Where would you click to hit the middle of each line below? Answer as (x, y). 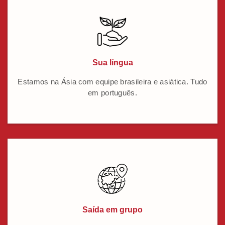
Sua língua (113, 63)
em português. (113, 93)
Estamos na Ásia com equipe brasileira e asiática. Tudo (113, 82)
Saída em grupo (113, 210)
